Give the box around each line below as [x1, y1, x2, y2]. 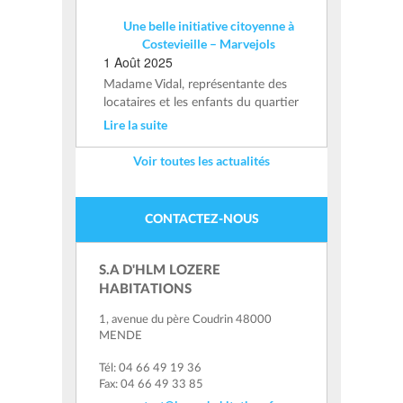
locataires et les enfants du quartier [103, 96, 299, 110]
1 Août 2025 [103, 53, 173, 72]
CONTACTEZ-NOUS [144, 213, 259, 227]
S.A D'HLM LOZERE [99, 264, 220, 278]
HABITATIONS [99, 282, 192, 297]
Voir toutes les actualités [133, 153, 270, 169]
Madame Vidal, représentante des [103, 78, 287, 92]
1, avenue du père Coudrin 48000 [99, 314, 272, 327]
